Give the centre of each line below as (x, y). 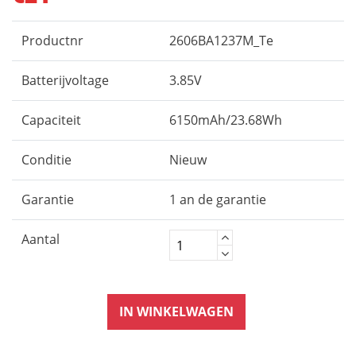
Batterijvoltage (65, 80)
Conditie (46, 160)
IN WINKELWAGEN (176, 311)
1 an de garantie (218, 199)
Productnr (52, 41)
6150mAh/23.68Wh (226, 120)
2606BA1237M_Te (221, 41)
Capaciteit (51, 120)
